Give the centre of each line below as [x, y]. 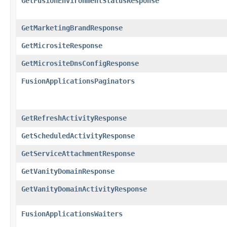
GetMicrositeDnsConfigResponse [80, 63]
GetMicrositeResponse [62, 45]
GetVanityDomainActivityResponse [84, 189]
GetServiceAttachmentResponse [78, 153]
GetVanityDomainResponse [68, 171]
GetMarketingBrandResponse [72, 28]
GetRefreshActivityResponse [74, 118]
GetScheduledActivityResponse [78, 136]
